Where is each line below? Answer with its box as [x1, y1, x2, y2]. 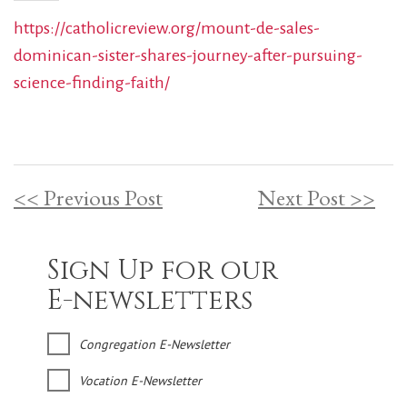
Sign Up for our [46, 253, 278, 289]
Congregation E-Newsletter [78, 336, 230, 352]
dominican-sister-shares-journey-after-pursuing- [14, 46, 362, 65]
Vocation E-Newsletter [78, 372, 202, 389]
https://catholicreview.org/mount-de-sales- [14, 19, 320, 37]
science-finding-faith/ [14, 74, 170, 92]
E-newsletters [46, 283, 253, 319]
